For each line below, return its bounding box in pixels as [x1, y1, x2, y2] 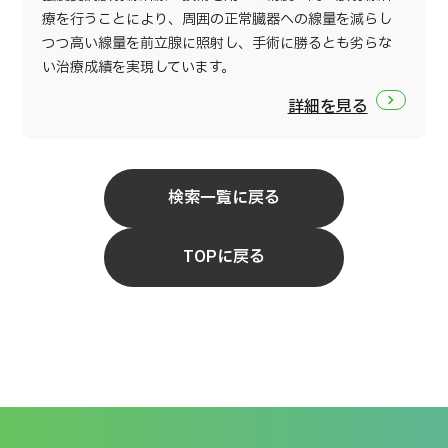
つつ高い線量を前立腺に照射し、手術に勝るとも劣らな [42, 32, 393, 54]
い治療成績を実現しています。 [42, 56, 236, 78]
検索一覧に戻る [168, 186, 280, 211]
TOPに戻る [183, 245, 265, 270]
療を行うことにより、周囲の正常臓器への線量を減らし [42, 8, 393, 30]
